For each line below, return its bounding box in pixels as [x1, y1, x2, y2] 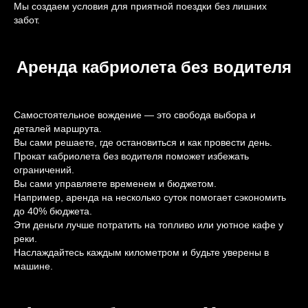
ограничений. [14, 164, 74, 175]
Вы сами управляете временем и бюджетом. [14, 178, 217, 189]
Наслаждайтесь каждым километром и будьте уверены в [14, 247, 269, 258]
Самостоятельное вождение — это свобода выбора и [14, 109, 256, 120]
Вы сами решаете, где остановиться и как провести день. [14, 137, 272, 148]
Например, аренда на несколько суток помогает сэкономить [14, 192, 286, 203]
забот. [14, 14, 40, 25]
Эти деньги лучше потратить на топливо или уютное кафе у [14, 219, 283, 230]
